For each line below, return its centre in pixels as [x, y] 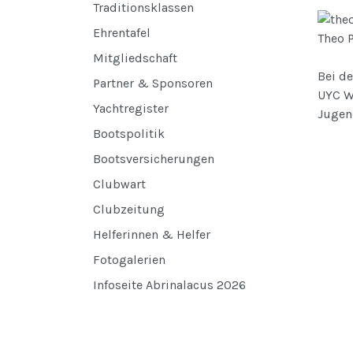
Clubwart [119, 184]
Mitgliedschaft [135, 58]
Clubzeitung [129, 210]
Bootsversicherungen [154, 159]
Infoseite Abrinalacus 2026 [169, 285]
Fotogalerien [129, 260]
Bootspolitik [129, 134]
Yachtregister [131, 109]
